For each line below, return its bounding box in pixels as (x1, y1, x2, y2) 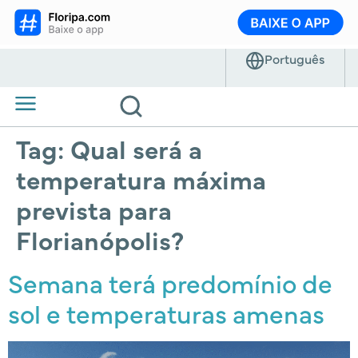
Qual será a (70, 129, 202, 166)
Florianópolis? (16, 221, 184, 257)
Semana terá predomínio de (8, 264, 332, 300)
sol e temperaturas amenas (8, 294, 324, 331)
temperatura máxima (16, 160, 266, 197)
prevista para (16, 190, 172, 227)
